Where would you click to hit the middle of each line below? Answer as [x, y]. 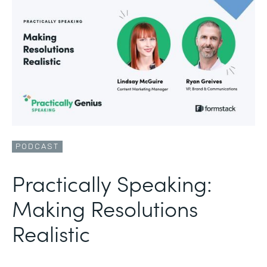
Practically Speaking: [112, 182]
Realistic [51, 232]
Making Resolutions [105, 207]
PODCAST [37, 146]
